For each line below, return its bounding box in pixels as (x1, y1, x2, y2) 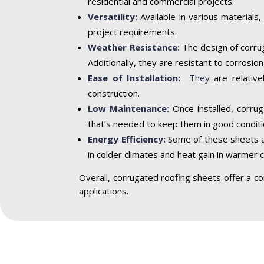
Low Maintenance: (88, 102, 170, 114)
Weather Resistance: (88, 41, 180, 53)
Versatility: (88, 10, 138, 22)
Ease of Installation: (88, 71, 190, 84)
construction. (88, 87, 140, 99)
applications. (79, 184, 129, 197)
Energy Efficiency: (88, 133, 166, 145)
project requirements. (88, 25, 177, 38)
